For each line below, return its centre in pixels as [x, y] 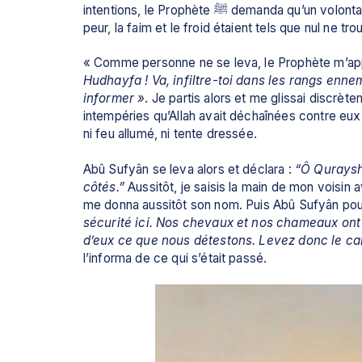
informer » [114, 99]
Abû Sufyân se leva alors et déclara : [189, 169]
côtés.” [103, 187]
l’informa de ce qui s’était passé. [175, 258]
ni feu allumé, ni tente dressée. [170, 134]
